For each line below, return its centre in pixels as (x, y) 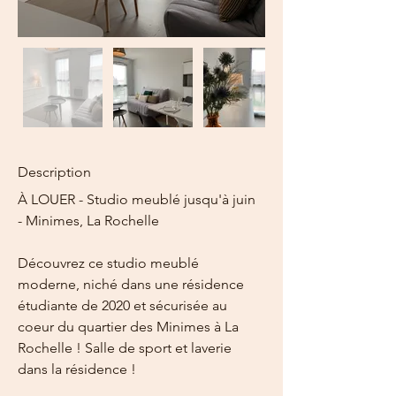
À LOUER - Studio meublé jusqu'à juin (138, 199)
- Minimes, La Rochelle (88, 221)
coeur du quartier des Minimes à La (130, 327)
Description (54, 172)
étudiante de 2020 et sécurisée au (124, 305)
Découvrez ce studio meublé (110, 263)
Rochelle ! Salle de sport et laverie (126, 348)
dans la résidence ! (77, 369)
